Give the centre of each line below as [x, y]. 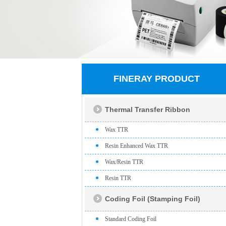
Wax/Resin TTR [124, 162]
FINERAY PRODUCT [156, 79]
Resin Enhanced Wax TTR [136, 146]
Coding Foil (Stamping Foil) [153, 199]
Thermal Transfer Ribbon [148, 109]
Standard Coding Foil [131, 219]
